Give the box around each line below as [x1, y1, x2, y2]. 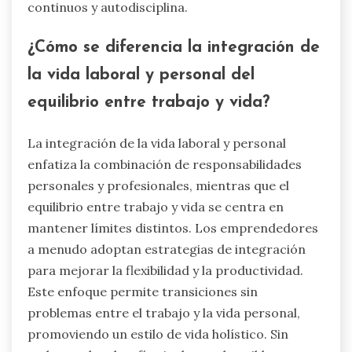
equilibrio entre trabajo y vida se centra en [27, 199, 284, 215]
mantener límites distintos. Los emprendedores [27, 220, 318, 236]
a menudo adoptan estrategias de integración [27, 241, 306, 258]
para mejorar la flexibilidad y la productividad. [27, 262, 303, 279]
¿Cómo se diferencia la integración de [27, 39, 320, 57]
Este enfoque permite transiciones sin [27, 284, 258, 300]
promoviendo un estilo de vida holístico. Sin [27, 326, 288, 343]
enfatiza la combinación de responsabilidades [27, 156, 302, 173]
